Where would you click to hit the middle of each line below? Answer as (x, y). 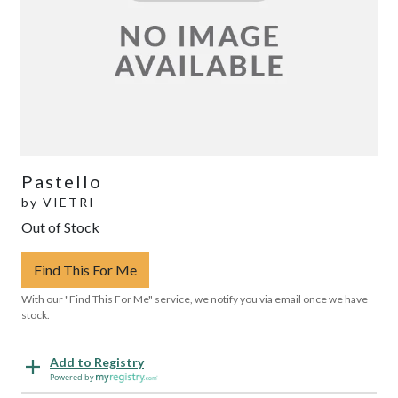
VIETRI (69, 202)
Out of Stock (60, 227)
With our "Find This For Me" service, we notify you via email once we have (195, 298)
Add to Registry (97, 362)
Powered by (73, 377)
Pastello (62, 181)
